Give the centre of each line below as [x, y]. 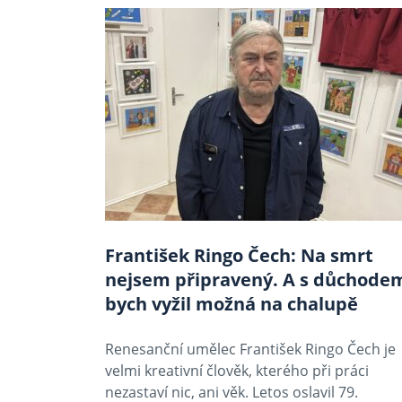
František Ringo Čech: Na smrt [239, 255]
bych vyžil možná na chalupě [232, 304]
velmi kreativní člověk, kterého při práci [237, 371]
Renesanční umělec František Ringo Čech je [250, 349]
